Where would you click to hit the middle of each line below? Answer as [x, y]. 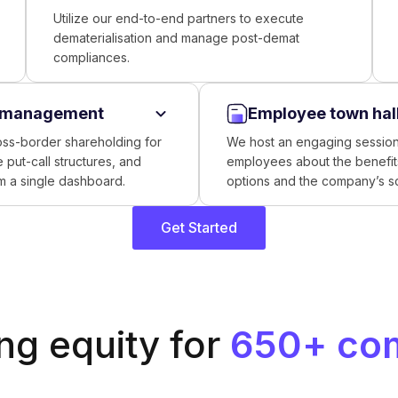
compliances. [91, 57]
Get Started [199, 227]
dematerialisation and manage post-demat [176, 38]
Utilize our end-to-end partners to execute [178, 18]
